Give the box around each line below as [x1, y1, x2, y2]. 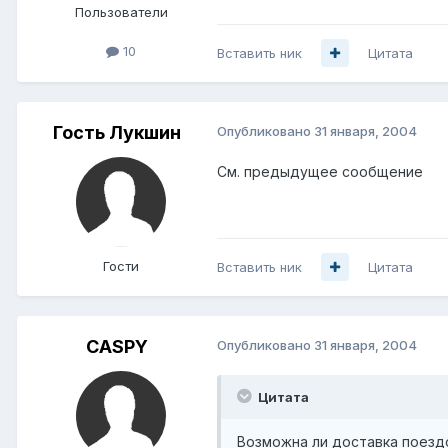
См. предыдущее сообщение [217, 162, 423, 180]
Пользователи [74, 4, 168, 21]
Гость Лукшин [53, 121, 181, 143]
